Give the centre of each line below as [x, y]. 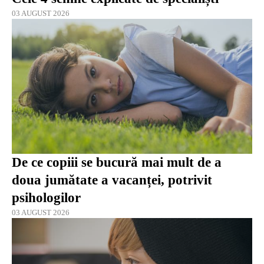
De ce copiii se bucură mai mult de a [117, 163]
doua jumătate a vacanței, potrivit [112, 180]
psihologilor [46, 198]
